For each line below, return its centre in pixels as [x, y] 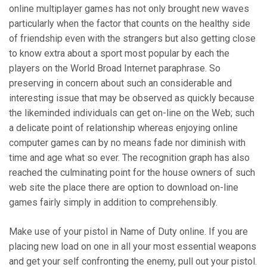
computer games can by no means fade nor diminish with [127, 143]
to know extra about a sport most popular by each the [119, 54]
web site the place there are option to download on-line [124, 188]
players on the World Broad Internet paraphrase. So [115, 69]
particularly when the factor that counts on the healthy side [130, 24]
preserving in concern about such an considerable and [120, 83]
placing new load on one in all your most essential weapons [133, 247]
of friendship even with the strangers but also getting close [132, 39]
